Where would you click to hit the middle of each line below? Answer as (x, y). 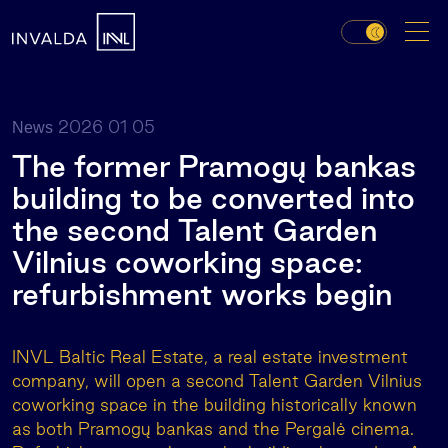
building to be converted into (213, 198)
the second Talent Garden (194, 230)
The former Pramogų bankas (214, 166)
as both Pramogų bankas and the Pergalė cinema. (213, 428)
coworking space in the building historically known (214, 404)
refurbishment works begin (202, 294)
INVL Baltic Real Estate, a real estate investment (210, 356)
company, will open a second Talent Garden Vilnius (217, 380)
